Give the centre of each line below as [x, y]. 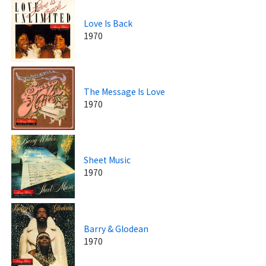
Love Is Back [108, 23]
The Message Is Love [125, 92]
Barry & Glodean [116, 228]
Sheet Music [107, 160]
